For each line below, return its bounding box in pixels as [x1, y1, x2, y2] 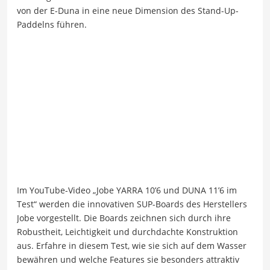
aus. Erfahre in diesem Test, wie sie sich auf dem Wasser [17, 239, 246, 251]
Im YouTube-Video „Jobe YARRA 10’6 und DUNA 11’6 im [17, 184, 237, 196]
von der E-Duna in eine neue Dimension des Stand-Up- [17, 5, 239, 17]
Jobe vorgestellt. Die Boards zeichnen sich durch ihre [17, 212, 231, 224]
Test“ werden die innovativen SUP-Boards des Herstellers [17, 198, 247, 210]
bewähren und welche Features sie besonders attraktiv [17, 253, 239, 265]
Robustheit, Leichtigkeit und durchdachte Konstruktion [17, 225, 238, 237]
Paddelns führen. [17, 19, 87, 31]
